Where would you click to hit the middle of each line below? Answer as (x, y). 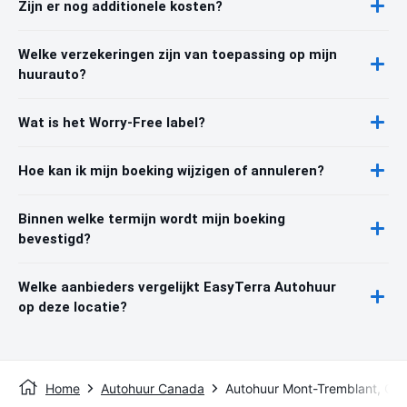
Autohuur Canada (153, 388)
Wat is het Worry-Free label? (112, 122)
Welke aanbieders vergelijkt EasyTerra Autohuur (177, 287)
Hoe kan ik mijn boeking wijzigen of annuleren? (171, 170)
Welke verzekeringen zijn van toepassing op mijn (178, 54)
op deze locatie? (73, 307)
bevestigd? (55, 238)
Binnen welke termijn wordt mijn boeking (152, 218)
